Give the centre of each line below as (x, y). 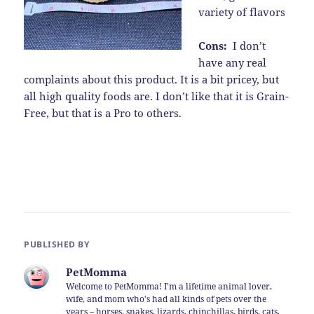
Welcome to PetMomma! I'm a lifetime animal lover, (169, 286)
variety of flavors (242, 12)
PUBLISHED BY (57, 244)
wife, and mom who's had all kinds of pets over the (166, 299)
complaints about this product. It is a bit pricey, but (152, 79)
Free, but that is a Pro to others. (103, 112)
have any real (233, 62)
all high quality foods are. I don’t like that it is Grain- (157, 96)
